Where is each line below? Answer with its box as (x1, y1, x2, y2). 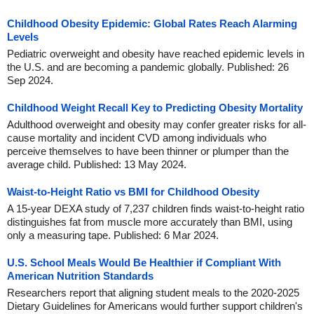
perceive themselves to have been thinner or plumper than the (7, 145, 289, 157)
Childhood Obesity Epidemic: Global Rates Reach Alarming (7, 18, 297, 29)
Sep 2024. (7, 74, 53, 86)
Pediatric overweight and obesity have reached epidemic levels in (7, 48, 304, 60)
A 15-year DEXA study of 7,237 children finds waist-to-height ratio (7, 203, 304, 214)
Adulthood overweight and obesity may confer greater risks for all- (7, 118, 306, 130)
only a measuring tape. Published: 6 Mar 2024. (7, 229, 219, 241)
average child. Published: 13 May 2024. (7, 158, 186, 170)
